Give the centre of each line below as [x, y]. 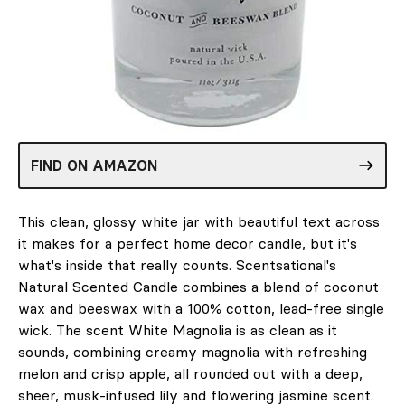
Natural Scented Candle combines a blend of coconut [198, 286]
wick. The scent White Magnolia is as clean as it [178, 330]
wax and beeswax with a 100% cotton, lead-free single [201, 308]
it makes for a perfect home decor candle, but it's [188, 243]
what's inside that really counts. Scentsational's [177, 264]
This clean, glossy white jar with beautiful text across [199, 221]
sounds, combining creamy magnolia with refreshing [193, 351]
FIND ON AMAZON [94, 165]
